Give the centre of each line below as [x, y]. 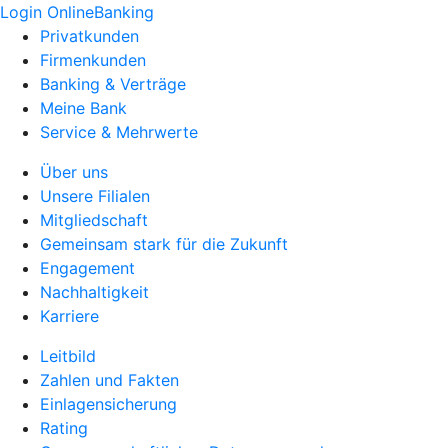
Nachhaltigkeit [94, 292]
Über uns [74, 172]
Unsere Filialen [95, 196]
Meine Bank [83, 108]
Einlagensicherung [108, 404]
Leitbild [68, 356]
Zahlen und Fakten [109, 380]
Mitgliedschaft [94, 220]
